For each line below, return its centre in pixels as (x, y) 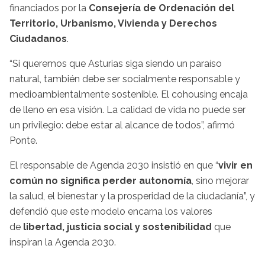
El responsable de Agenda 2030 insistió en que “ (114, 166)
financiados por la (49, 8)
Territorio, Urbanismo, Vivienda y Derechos (113, 24)
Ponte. (23, 141)
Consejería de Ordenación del (161, 8)
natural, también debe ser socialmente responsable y (125, 79)
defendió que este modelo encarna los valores (111, 212)
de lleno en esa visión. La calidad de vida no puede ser (127, 110)
